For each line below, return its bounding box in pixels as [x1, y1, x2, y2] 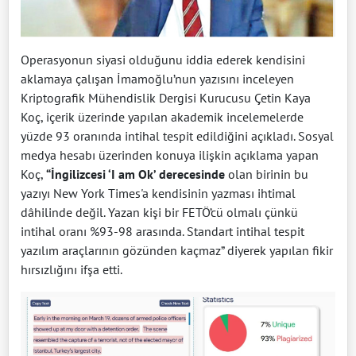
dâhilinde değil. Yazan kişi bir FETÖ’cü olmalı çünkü [21, 204, 298, 221]
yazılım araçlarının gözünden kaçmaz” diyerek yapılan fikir [21, 242, 333, 259]
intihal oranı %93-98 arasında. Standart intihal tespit [21, 223, 304, 240]
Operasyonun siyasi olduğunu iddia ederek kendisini [21, 52, 305, 68]
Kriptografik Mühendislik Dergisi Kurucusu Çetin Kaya [21, 90, 311, 106]
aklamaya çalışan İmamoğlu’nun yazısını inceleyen [21, 71, 294, 87]
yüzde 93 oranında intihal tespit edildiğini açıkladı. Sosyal [21, 128, 334, 145]
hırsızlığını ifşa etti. [21, 261, 122, 278]
